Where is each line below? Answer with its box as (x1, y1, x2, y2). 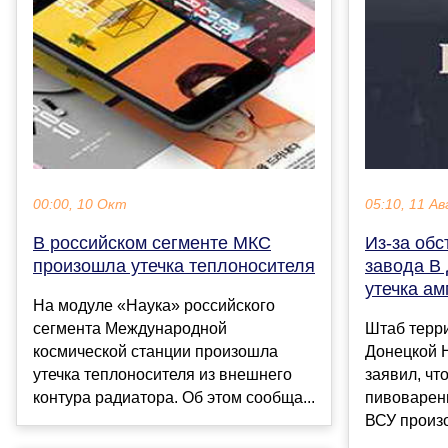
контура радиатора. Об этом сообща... (33, 389, 315, 407)
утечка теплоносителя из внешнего (33, 366, 292, 384)
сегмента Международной (33, 320, 227, 338)
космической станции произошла (33, 343, 278, 361)
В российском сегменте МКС (33, 233, 271, 254)
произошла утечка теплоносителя (33, 256, 315, 277)
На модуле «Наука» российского (33, 297, 275, 315)
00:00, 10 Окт (33, 197, 127, 213)
